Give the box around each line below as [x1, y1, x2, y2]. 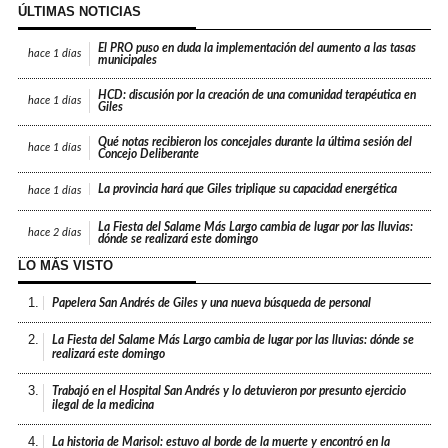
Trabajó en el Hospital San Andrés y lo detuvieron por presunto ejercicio [52, 384, 407, 397]
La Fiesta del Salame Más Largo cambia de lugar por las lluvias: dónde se [52, 333, 415, 346]
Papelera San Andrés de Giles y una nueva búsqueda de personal [52, 296, 372, 309]
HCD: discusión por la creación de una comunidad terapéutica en [98, 88, 417, 101]
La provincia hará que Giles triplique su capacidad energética [98, 182, 398, 195]
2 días [53, 227, 82, 239]
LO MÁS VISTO [17, 257, 113, 273]
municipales [98, 53, 158, 66]
